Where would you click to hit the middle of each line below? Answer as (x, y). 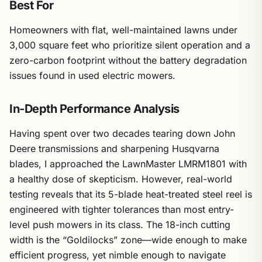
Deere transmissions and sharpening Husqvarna (114, 149)
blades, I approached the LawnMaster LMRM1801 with (128, 164)
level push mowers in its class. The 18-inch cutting (120, 225)
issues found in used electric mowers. (92, 75)
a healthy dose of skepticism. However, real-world (121, 179)
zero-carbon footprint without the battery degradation (128, 60)
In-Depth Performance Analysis (94, 109)
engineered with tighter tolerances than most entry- (122, 209)
